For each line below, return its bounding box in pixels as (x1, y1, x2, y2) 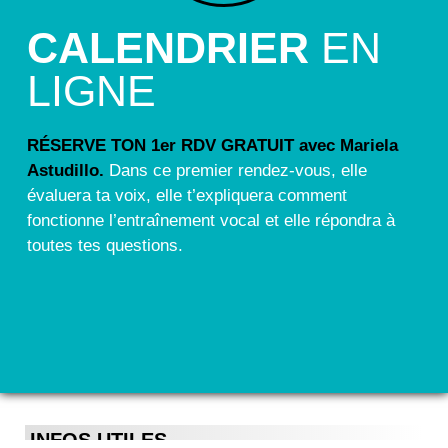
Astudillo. (27, 161, 109, 181)
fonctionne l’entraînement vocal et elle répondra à (27, 211, 395, 231)
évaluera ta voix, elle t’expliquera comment (27, 186, 347, 206)
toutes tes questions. (27, 236, 183, 256)
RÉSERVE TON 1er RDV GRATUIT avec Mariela (27, 136, 398, 156)
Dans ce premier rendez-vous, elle (109, 161, 367, 181)
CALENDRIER (27, 24, 309, 73)
